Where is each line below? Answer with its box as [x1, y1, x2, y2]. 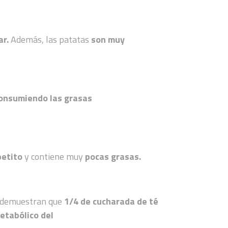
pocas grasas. [85, 149, 141, 163]
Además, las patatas [11, 32, 92, 46]
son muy [91, 32, 125, 46]
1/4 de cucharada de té [64, 194, 159, 208]
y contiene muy [24, 149, 85, 163]
